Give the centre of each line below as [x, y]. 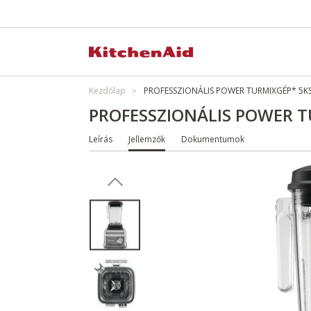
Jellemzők [147, 139]
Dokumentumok [213, 139]
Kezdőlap [107, 91]
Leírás [101, 139]
